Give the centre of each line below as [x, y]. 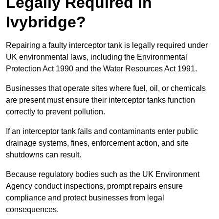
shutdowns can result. [44, 155]
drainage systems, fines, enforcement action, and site [97, 143]
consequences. [32, 210]
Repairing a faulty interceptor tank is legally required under [107, 45]
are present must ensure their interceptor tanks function [100, 100]
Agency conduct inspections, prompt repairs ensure [94, 186]
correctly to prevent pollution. [56, 112]
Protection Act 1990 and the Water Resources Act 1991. [102, 69]
